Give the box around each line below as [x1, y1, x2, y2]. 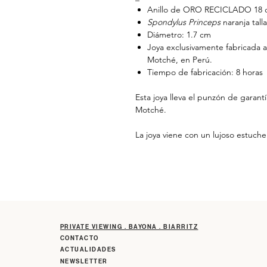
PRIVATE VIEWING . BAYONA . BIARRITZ [60, 223, 198, 231]
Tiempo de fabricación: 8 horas [147, 66, 263, 77]
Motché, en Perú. [147, 54, 212, 65]
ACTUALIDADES [60, 246, 116, 253]
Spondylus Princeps [147, 16, 221, 27]
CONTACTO [60, 234, 99, 242]
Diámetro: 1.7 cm [147, 29, 211, 40]
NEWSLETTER [60, 257, 108, 265]
